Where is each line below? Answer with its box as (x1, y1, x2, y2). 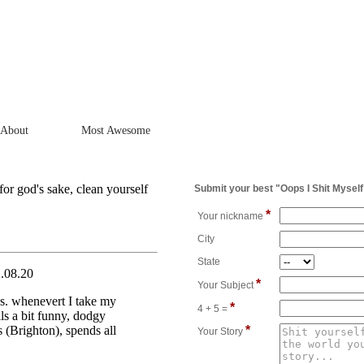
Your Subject (197, 279, 256, 291)
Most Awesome (80, 124, 150, 136)
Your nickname (197, 210, 266, 222)
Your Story (197, 326, 245, 337)
